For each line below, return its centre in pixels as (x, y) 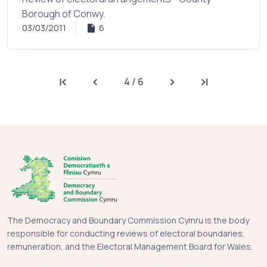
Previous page (123, 89)
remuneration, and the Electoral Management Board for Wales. (130, 246)
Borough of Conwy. (64, 14)
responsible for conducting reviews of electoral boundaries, (126, 233)
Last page (223, 89)
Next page (190, 89)
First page (81, 89)
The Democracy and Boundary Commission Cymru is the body (128, 220)
